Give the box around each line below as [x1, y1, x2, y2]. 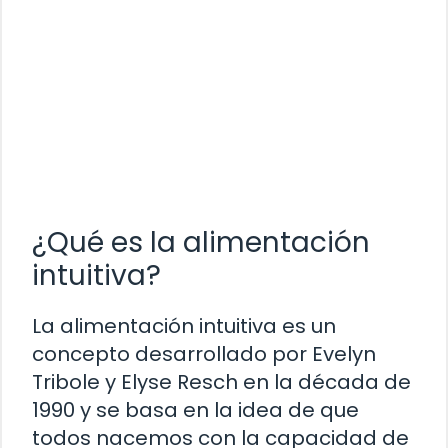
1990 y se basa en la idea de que [32, 396, 359, 425]
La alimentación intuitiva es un [32, 312, 336, 341]
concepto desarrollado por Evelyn [32, 340, 376, 369]
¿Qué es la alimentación [32, 223, 370, 263]
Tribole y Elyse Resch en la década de [32, 368, 411, 397]
